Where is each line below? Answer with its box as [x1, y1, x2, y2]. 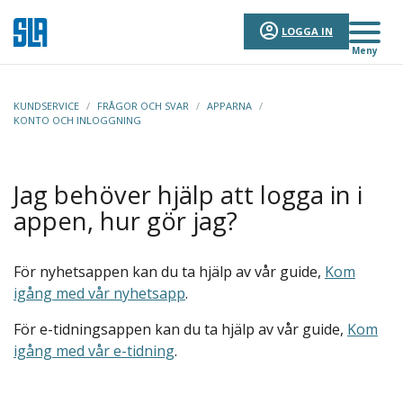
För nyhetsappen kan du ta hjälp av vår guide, [13, 262, 325, 282]
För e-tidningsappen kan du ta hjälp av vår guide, [13, 319, 347, 339]
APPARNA [207, 99, 252, 112]
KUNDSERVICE [13, 99, 79, 112]
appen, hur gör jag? [13, 204, 237, 237]
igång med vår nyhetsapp [13, 283, 185, 303]
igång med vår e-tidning [13, 341, 175, 361]
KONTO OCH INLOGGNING [13, 113, 141, 127]
